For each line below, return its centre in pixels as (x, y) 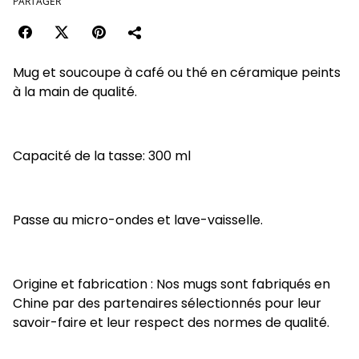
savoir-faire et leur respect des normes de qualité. (171, 323)
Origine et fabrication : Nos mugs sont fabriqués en (171, 284)
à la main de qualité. (75, 92)
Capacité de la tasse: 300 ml (102, 156)
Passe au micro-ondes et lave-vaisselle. (138, 220)
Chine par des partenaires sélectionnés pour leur (167, 303)
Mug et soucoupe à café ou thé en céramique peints (177, 73)
